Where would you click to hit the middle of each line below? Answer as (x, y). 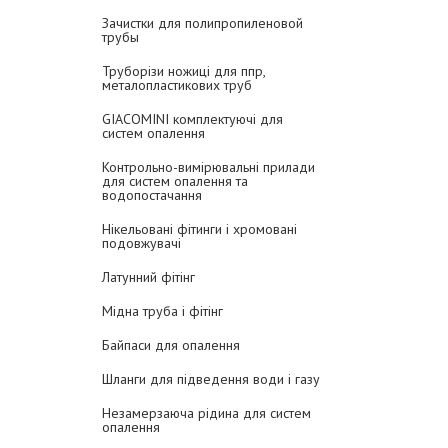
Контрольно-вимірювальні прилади (208, 167)
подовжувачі (141, 243)
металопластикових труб (177, 85)
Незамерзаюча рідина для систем (206, 413)
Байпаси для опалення (171, 345)
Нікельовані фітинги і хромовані (199, 229)
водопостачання (152, 195)
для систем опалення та (175, 181)
